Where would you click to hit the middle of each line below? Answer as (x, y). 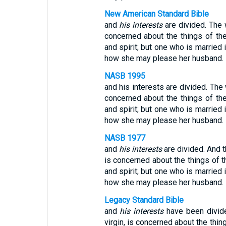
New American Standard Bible (156, 14)
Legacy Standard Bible (144, 200)
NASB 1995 (125, 76)
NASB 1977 (125, 138)
